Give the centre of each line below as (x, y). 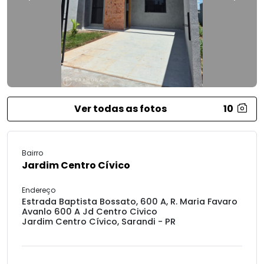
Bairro (32, 153)
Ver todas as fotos (120, 109)
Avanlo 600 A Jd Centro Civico (90, 212)
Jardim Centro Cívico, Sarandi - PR (99, 222)
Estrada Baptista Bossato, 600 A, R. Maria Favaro (130, 202)
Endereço (39, 190)
